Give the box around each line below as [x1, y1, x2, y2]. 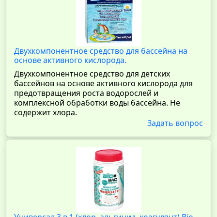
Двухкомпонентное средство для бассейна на [14, 46, 187, 56]
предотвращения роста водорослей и [14, 88, 158, 98]
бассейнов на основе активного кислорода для [14, 78, 193, 89]
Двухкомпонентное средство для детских [14, 68, 170, 79]
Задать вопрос [147, 118, 203, 128]
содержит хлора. [14, 107, 77, 118]
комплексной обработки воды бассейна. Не [14, 97, 180, 108]
